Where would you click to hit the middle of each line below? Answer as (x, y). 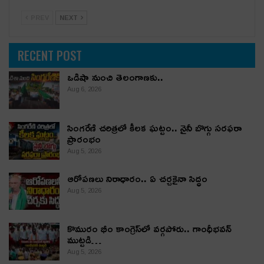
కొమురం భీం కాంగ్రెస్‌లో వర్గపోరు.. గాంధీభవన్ (149, 229)
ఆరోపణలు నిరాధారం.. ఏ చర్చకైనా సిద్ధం (137, 178)
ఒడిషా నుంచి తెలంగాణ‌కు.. (115, 77)
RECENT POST (50, 55)
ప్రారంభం (84, 138)
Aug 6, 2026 (84, 89)
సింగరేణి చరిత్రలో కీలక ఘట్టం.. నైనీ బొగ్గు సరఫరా (154, 127)
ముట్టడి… (84, 240)
